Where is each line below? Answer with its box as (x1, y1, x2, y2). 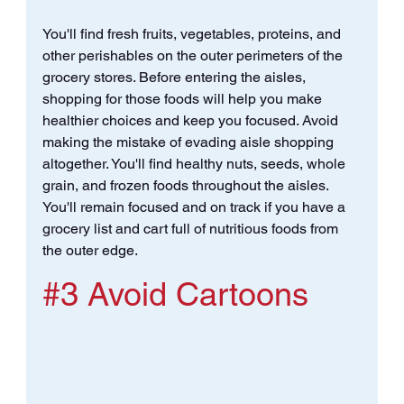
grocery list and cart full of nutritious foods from (41, 220, 342, 238)
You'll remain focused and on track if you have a (41, 198, 349, 216)
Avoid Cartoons (78, 275, 308, 314)
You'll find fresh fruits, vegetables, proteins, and (41, 25, 344, 43)
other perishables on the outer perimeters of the (41, 47, 346, 65)
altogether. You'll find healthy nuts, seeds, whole (41, 155, 349, 173)
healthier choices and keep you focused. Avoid (41, 112, 342, 130)
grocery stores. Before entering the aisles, (41, 69, 309, 87)
